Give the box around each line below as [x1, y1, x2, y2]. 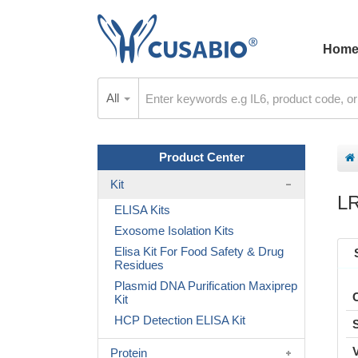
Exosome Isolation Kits [114, 224, 234, 237]
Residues [114, 258, 164, 272]
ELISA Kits [114, 203, 170, 217]
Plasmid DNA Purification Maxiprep [114, 279, 297, 292]
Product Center [158, 150, 245, 164]
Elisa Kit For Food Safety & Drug [114, 245, 284, 258]
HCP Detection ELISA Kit [114, 313, 245, 327]
